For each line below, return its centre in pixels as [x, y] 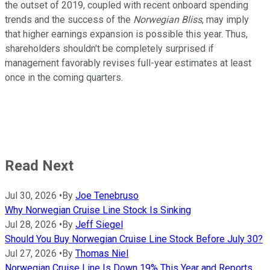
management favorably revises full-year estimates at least [128, 63]
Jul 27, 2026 [31, 253]
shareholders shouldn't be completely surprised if [109, 49]
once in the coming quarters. [65, 78]
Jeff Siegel [99, 224]
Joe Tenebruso [107, 195]
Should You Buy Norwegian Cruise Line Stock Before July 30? [134, 239]
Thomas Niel [102, 253]
